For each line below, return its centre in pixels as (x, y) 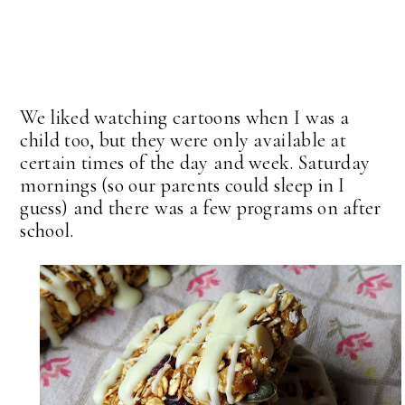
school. (47, 230)
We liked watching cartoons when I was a (185, 117)
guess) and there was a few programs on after (201, 207)
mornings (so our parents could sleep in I (183, 185)
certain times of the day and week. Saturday (195, 162)
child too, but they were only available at (184, 140)
